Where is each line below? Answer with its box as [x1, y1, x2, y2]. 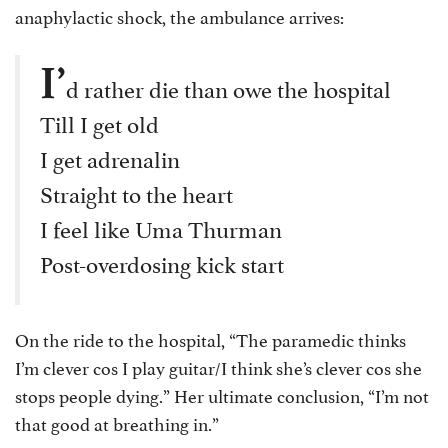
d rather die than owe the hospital [66, 70, 391, 104]
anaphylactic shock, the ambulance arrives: [15, 2, 344, 29]
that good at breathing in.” [15, 409, 219, 436]
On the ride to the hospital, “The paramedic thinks [15, 325, 406, 352]
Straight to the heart [40, 175, 233, 209]
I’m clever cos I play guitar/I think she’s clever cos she [15, 353, 422, 380]
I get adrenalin [40, 140, 180, 174]
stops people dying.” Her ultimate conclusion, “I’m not [15, 381, 429, 408]
